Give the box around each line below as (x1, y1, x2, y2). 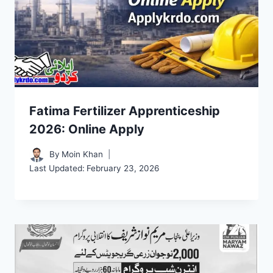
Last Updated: (29, 163, 85, 173)
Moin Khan (62, 149, 104, 159)
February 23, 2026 (87, 163, 160, 173)
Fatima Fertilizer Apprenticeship (29, 104, 220, 119)
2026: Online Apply (29, 122, 144, 137)
